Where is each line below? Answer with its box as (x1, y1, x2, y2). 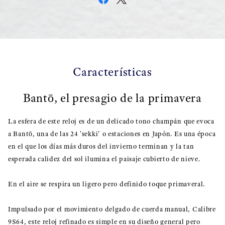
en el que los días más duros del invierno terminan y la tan (8, 142, 194, 151)
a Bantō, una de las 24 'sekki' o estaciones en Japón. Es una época (8, 130, 216, 138)
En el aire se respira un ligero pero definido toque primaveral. (8, 180, 205, 188)
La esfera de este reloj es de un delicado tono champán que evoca (8, 117, 214, 126)
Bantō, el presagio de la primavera (23, 90, 202, 105)
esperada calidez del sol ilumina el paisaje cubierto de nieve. (8, 155, 200, 163)
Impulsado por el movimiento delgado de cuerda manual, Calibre (8, 205, 216, 213)
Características (73, 64, 152, 79)
